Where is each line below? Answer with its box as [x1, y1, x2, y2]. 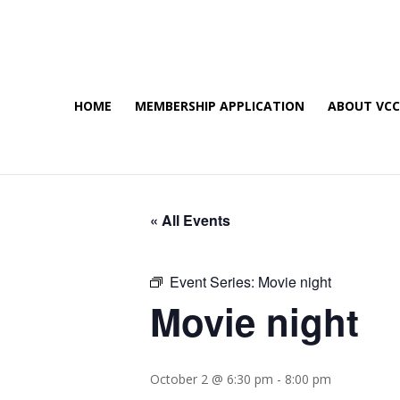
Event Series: [170, 271, 258, 292]
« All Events [150, 210, 230, 230]
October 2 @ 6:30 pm [150, 371, 273, 387]
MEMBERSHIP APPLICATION [135, 97, 304, 114]
